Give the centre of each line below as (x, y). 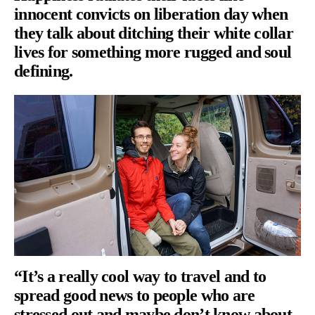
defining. (44, 71)
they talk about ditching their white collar (154, 33)
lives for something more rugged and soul (153, 52)
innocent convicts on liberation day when (151, 14)
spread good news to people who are (135, 296)
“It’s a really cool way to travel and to (140, 277)
